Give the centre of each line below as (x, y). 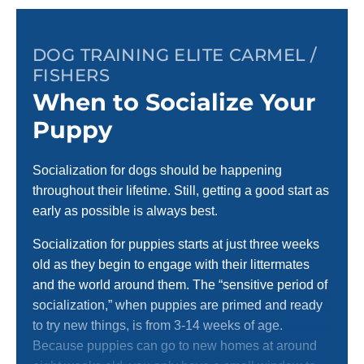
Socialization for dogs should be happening (157, 171)
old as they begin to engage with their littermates (171, 265)
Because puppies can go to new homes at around (175, 346)
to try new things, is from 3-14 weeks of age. (158, 326)
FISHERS (71, 76)
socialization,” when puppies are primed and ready (178, 305)
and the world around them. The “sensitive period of (180, 285)
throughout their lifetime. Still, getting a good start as (181, 191)
